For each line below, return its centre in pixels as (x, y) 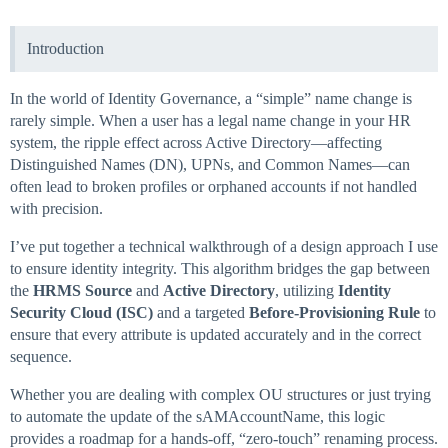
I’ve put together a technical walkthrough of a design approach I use (224, 247)
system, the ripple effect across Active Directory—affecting (196, 143)
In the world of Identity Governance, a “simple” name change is (211, 99)
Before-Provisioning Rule (334, 313)
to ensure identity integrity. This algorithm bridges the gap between (220, 269)
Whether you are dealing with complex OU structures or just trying (220, 395)
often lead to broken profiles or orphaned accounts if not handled (213, 187)
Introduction (65, 49)
